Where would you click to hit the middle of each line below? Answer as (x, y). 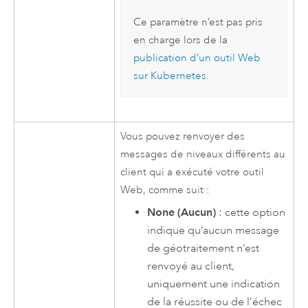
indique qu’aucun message (213, 231)
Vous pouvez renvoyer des (183, 136)
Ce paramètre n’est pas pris (198, 22)
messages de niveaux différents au (203, 154)
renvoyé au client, (191, 266)
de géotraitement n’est (203, 249)
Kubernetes (178, 76)
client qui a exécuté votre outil (192, 172)
